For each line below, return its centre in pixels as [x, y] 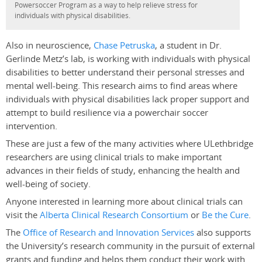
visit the [23, 215]
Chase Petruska [124, 46]
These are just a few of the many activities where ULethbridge [130, 144]
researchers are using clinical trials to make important [114, 157]
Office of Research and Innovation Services [108, 233]
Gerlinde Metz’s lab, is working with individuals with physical [128, 59]
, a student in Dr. [188, 46]
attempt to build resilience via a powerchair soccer [107, 113]
